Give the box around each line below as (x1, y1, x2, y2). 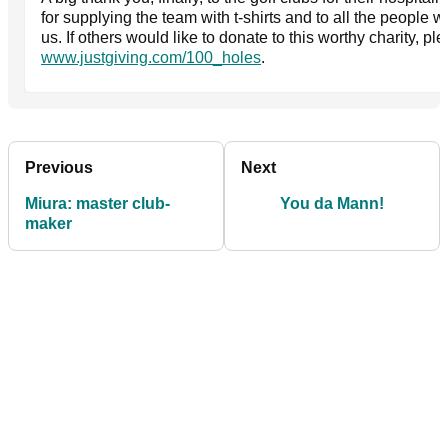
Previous (25, 158, 93, 176)
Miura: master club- (25, 194, 170, 212)
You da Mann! (280, 194, 384, 212)
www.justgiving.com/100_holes (41, 48, 261, 66)
